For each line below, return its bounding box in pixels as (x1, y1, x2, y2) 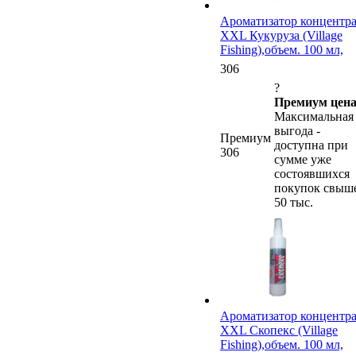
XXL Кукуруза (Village (220, 28, 342, 42)
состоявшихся (274, 166, 350, 180)
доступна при (274, 137, 348, 152)
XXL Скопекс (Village (220, 323, 338, 337)
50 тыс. (274, 195, 313, 209)
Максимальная (274, 109, 354, 123)
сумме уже (274, 152, 331, 166)
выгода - (274, 123, 320, 137)
